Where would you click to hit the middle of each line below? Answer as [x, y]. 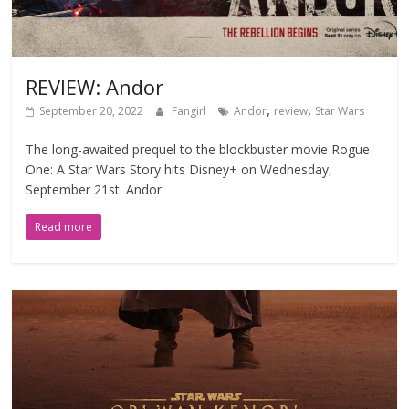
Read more [64, 226]
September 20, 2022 [92, 110]
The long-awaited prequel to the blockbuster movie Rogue [198, 149]
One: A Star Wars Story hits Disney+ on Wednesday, [179, 169]
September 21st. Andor [94, 189]
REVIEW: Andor [95, 86]
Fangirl [191, 110]
